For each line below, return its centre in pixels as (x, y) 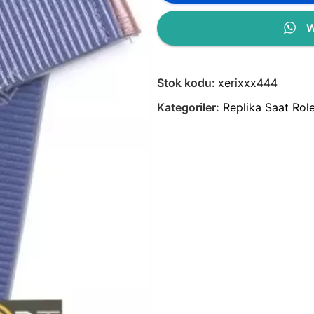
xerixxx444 (248, 82)
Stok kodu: (187, 82)
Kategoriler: (188, 107)
